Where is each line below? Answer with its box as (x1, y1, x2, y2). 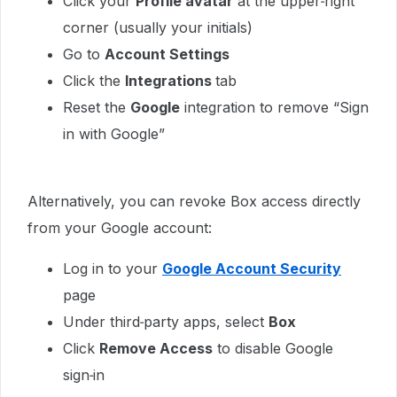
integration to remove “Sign (180, 98, 369, 116)
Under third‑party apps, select (63, 313, 269, 331)
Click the (63, 72, 125, 90)
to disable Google (213, 339, 333, 357)
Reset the (63, 98, 130, 116)
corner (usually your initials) (63, 19, 253, 36)
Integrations (125, 72, 215, 90)
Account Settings (105, 45, 230, 63)
